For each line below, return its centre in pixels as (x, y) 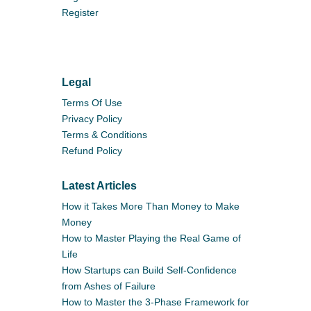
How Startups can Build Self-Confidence (149, 270)
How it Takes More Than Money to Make (151, 206)
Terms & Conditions (104, 134)
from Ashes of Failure (109, 286)
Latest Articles (99, 185)
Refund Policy (92, 150)
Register (80, 12)
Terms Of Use (92, 102)
